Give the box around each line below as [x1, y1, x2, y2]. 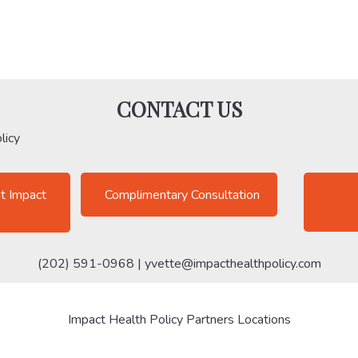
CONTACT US [116, 95, 242, 123]
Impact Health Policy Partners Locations [67, 311, 291, 329]
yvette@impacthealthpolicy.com [144, 255, 321, 273]
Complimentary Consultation [104, 186, 260, 205]
